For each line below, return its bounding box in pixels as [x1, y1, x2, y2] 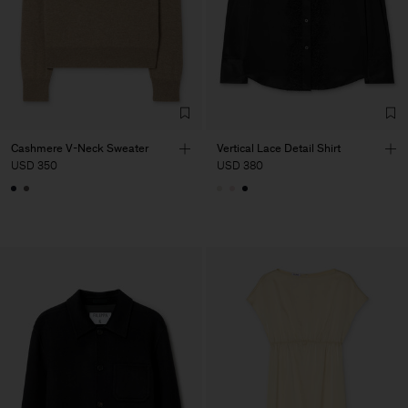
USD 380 [217, 158, 263, 173]
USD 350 [11, 158, 57, 173]
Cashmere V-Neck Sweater [11, 141, 148, 156]
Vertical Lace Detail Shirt [217, 141, 341, 156]
